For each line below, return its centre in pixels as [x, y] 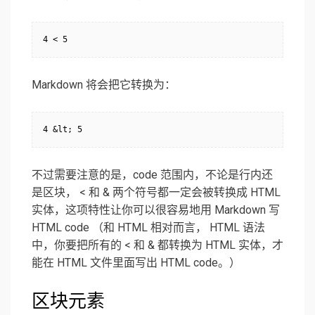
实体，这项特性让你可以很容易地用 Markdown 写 [156, 210]
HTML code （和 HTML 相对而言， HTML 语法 [148, 228]
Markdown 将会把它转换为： [104, 85]
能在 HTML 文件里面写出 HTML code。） [136, 263]
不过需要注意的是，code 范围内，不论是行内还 [152, 175]
